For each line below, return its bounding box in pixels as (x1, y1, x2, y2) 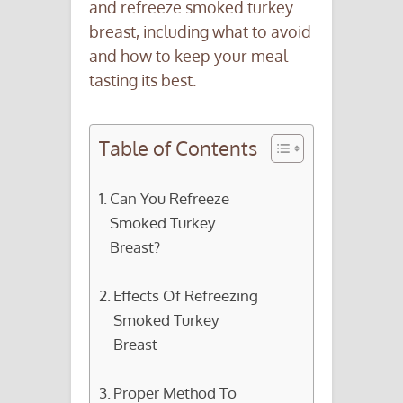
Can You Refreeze (110, 187, 230, 208)
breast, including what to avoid (89, 21, 311, 41)
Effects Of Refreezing (113, 284, 259, 305)
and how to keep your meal (89, 45, 288, 66)
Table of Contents (99, 135, 257, 160)
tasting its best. (89, 69, 196, 90)
